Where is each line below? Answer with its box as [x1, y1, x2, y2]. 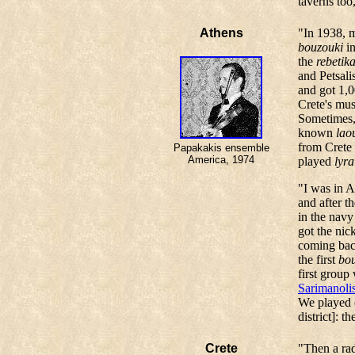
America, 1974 [188, 154, 254, 166]
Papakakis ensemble [173, 142, 269, 154]
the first [298, 253, 338, 266]
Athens [199, 26, 243, 40]
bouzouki [298, 40, 343, 54]
